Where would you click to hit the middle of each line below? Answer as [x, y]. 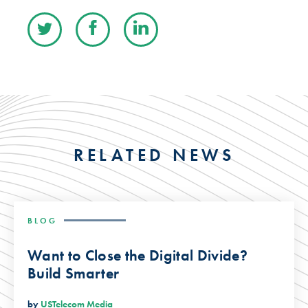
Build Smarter [74, 273]
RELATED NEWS [154, 155]
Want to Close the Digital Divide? [137, 255]
